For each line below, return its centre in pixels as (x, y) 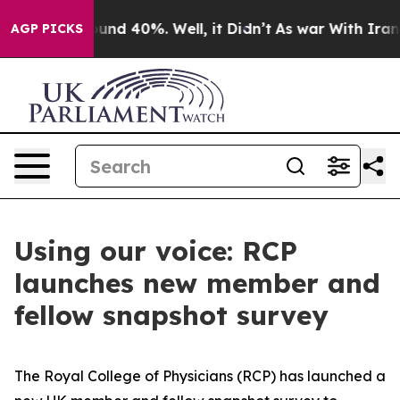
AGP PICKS (47, 29)
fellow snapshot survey (171, 315)
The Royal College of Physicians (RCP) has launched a (200, 376)
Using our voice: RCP (156, 251)
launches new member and (197, 283)
